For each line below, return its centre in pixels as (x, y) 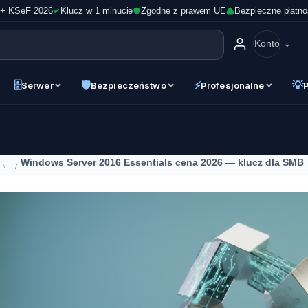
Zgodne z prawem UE (184, 11)
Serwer (37, 85)
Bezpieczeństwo (128, 85)
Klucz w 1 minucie (97, 11)
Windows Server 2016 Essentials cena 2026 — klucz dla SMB (162, 162)
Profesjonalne (232, 85)
